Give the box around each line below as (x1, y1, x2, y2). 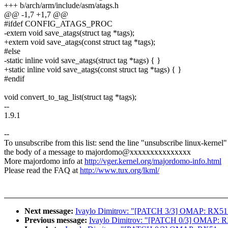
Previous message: (24, 216, 89, 225)
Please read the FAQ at (4, 166, 80, 175)
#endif (4, 74, 24, 83)
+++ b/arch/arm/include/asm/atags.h (4, 1, 119, 10)
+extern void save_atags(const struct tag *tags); (4, 38, 155, 47)
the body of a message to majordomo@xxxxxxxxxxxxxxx (4, 148, 191, 157)
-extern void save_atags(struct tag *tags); (4, 28, 134, 38)
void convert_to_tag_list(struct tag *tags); (4, 93, 136, 102)
